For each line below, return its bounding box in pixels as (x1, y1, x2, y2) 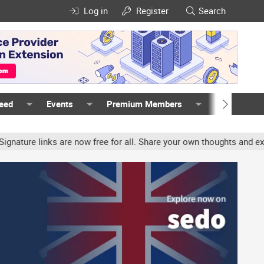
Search (199, 5, 226, 16)
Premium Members (106, 98, 182, 110)
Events (47, 98, 74, 110)
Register (136, 5, 169, 16)
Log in (83, 5, 108, 16)
